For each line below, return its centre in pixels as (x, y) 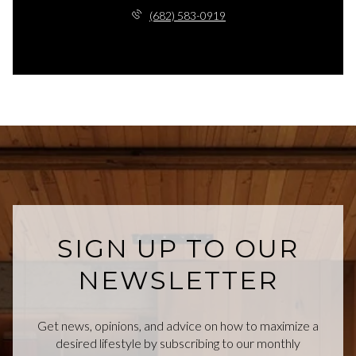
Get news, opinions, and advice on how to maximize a (178, 326)
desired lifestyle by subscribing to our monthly (178, 343)
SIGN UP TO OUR (178, 248)
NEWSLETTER (178, 280)
